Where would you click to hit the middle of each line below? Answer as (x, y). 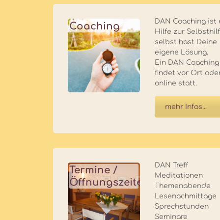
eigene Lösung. (182, 52)
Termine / (94, 170)
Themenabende (183, 186)
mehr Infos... (186, 107)
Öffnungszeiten (110, 183)
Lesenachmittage (186, 196)
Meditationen (179, 176)
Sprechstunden (182, 207)
